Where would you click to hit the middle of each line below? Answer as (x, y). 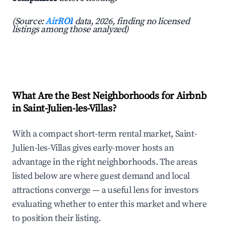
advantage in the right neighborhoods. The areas (105, 162)
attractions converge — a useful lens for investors (106, 190)
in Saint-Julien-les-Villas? (64, 109)
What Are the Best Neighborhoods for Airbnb (109, 96)
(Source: (29, 22)
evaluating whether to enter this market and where (109, 204)
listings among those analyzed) (71, 30)
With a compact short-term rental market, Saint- (105, 134)
